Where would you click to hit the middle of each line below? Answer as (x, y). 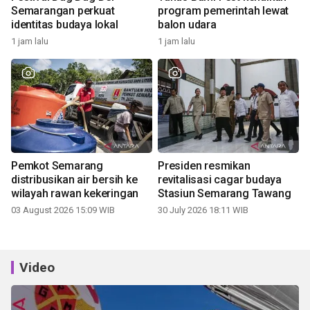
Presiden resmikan (204, 166)
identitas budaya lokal (65, 25)
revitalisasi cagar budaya (220, 180)
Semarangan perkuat (63, 11)
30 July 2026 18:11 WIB (203, 210)
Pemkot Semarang (57, 166)
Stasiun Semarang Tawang (225, 194)
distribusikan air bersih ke (74, 180)
